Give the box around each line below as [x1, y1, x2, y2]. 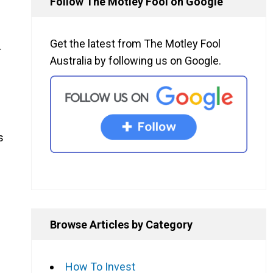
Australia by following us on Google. [50, 54, 221, 68]
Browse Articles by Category [50, 218, 193, 231]
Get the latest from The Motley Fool [50, 37, 221, 51]
